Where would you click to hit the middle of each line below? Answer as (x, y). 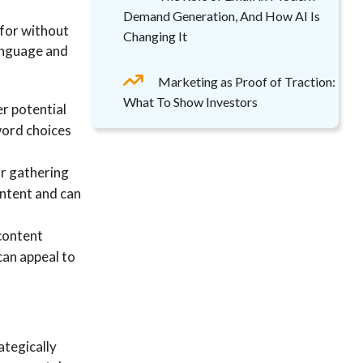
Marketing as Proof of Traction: (247, 81)
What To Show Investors (190, 102)
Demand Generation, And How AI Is (222, 16)
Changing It (155, 36)
